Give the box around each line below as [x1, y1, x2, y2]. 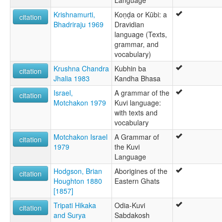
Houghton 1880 [54, 176, 102, 186]
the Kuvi [114, 142, 140, 152]
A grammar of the [114, 88, 169, 98]
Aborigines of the [114, 166, 167, 176]
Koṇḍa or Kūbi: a [114, 9, 167, 20]
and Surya [54, 210, 86, 221]
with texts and [114, 108, 158, 118]
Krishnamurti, [54, 9, 95, 20]
